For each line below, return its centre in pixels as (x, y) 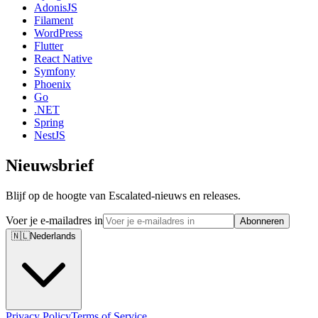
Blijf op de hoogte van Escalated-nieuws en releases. (123, 196)
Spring (49, 123)
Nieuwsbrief (50, 166)
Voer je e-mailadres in (54, 221)
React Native (63, 59)
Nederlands (53, 236)
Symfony (55, 72)
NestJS (50, 136)
